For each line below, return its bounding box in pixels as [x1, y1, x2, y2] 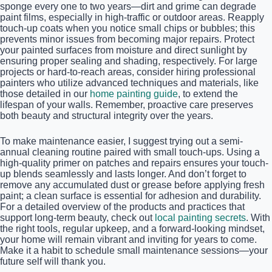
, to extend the [178, 89, 238, 100]
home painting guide [90, 89, 178, 100]
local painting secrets [155, 212, 246, 223]
